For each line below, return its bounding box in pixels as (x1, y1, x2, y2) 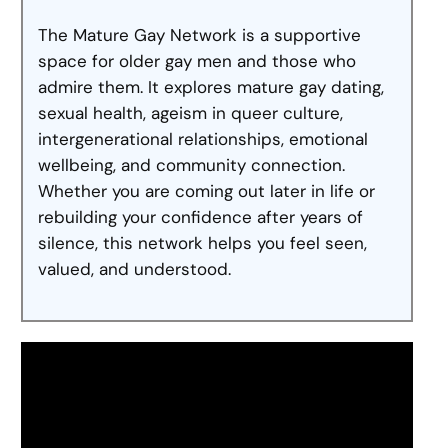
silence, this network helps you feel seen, (38, 232, 368, 255)
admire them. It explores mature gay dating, (38, 76, 385, 99)
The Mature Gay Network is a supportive (38, 24, 362, 47)
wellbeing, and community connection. (38, 154, 346, 177)
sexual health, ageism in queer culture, (38, 102, 344, 125)
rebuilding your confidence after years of (38, 206, 364, 229)
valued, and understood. (38, 258, 232, 281)
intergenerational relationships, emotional (38, 128, 369, 151)
